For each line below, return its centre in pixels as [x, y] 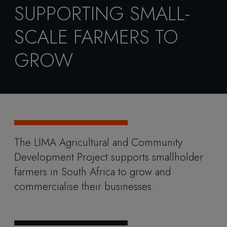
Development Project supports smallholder [109, 157]
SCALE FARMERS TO [96, 36]
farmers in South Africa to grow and [92, 172]
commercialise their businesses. [86, 187]
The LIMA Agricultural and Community [98, 143]
